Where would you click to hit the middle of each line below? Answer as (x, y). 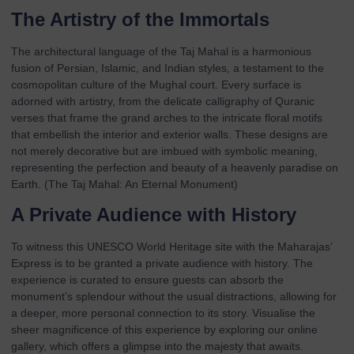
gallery (27, 346)
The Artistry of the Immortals (140, 19)
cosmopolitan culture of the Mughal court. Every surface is (156, 84)
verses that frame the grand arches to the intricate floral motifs (167, 117)
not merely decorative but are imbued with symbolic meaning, (164, 151)
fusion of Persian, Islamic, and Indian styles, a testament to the (168, 68)
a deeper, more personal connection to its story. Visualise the (163, 313)
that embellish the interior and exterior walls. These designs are (169, 134)
